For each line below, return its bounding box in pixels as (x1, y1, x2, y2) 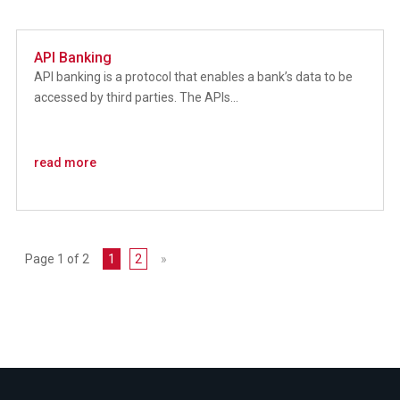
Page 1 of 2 (24, 251, 89, 266)
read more (33, 154, 96, 170)
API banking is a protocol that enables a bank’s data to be (33, 69, 353, 84)
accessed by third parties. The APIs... (33, 89, 238, 104)
